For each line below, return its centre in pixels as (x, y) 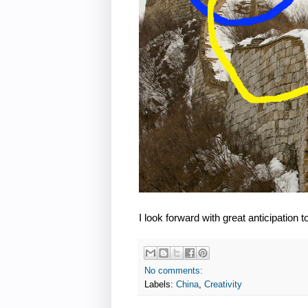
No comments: (174, 271)
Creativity (223, 285)
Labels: (160, 285)
